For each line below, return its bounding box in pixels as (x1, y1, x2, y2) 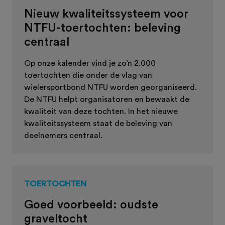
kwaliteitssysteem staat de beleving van (24, 119, 172, 128)
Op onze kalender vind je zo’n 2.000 (24, 59, 156, 67)
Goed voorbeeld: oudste (24, 198, 158, 210)
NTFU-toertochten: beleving (24, 22, 181, 34)
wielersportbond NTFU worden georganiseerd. (24, 83, 197, 91)
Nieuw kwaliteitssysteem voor (24, 8, 188, 20)
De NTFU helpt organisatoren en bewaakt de (24, 95, 189, 103)
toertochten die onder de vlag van (24, 71, 152, 79)
